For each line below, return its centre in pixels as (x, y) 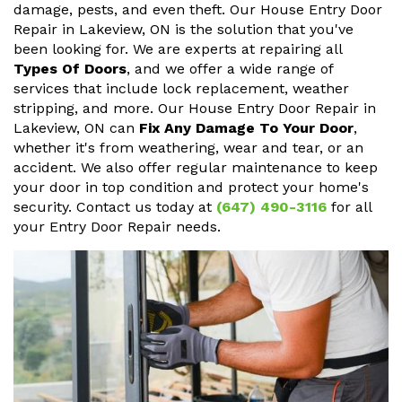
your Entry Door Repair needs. (117, 227)
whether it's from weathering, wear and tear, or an (188, 148)
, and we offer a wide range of (230, 69)
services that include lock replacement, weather (181, 89)
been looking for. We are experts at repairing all (178, 49)
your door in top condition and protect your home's (191, 188)
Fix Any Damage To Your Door (246, 128)
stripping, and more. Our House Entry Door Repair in (195, 109)
